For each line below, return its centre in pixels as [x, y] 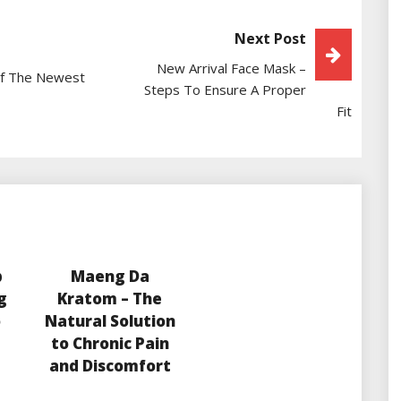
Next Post [270, 39]
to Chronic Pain [110, 344]
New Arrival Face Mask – [231, 68]
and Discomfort [110, 366]
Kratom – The [110, 299]
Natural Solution [110, 321]
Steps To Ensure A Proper [225, 90]
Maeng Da [110, 277]
